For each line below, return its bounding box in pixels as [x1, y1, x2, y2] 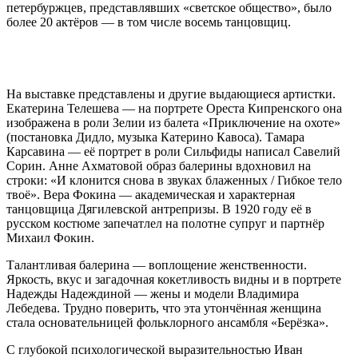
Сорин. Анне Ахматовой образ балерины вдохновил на [6, 159, 311, 173]
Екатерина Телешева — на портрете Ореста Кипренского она [6, 101, 342, 116]
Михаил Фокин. [6, 231, 94, 245]
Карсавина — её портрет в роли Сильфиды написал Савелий [6, 145, 340, 159]
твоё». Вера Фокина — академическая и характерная [6, 188, 295, 202]
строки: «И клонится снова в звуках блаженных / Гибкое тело [6, 173, 342, 188]
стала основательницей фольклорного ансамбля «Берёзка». [6, 316, 328, 330]
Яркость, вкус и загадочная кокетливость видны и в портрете [6, 272, 341, 287]
